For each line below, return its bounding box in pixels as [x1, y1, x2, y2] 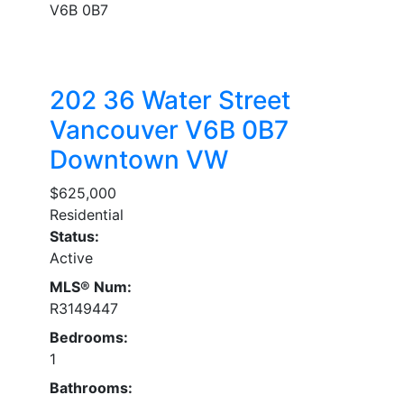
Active [50, 249, 93, 268]
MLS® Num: [50, 278, 132, 297]
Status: [50, 227, 99, 246]
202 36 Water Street [50, 85, 290, 116]
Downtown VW [50, 144, 228, 176]
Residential [50, 206, 124, 225]
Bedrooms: [50, 328, 128, 347]
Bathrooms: [50, 379, 133, 398]
